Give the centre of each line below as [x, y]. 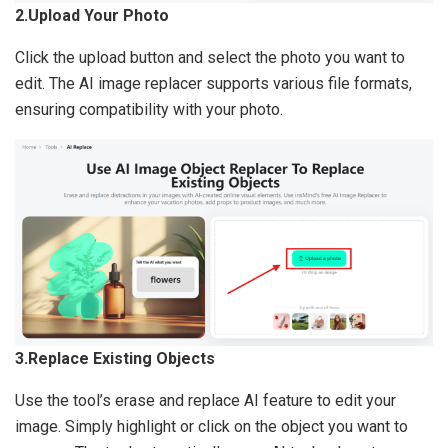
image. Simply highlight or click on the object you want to [211, 426]
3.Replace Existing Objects [115, 358]
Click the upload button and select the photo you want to [210, 57]
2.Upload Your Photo [92, 15]
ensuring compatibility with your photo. [149, 109]
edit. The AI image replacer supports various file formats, [213, 83]
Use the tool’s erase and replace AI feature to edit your [205, 400]
